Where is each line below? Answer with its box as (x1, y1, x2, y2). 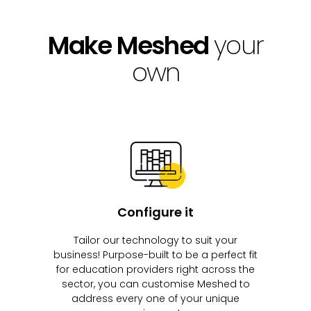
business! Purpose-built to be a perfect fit (53, 247, 258, 262)
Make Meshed (47, 28, 209, 64)
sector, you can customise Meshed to (61, 276, 250, 291)
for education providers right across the (56, 262, 255, 276)
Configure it (117, 203, 194, 221)
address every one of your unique (72, 291, 239, 305)
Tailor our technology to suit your (74, 233, 237, 247)
